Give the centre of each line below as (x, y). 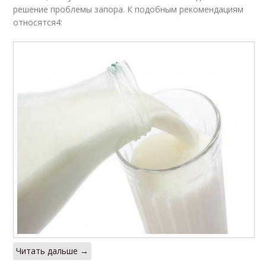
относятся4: (38, 23)
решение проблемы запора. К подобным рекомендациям (129, 9)
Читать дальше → (53, 251)
